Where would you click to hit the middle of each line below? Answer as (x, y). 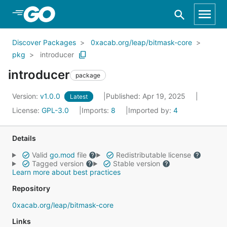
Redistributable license (153, 155)
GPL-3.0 (55, 110)
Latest (79, 97)
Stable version (136, 163)
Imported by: (151, 110)
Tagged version (58, 163)
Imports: (96, 110)
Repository (31, 188)
